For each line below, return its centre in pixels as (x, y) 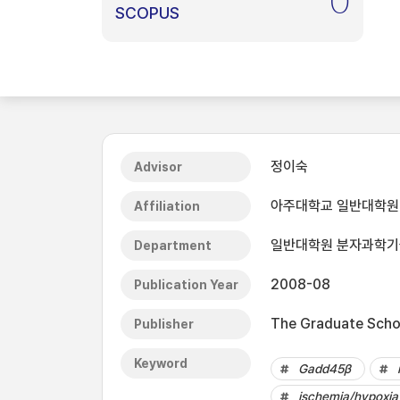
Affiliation (167, 206)
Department (173, 246)
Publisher (164, 324)
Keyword (161, 363)
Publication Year (186, 285)
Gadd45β (325, 369)
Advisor (158, 167)
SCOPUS (147, 13)
